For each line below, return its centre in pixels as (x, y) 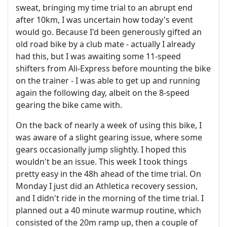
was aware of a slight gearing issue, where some (109, 137)
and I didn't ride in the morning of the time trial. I (110, 198)
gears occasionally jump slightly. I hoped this (101, 149)
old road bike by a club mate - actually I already (105, 44)
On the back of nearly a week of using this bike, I (109, 125)
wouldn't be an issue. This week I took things (102, 161)
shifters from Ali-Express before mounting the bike (113, 68)
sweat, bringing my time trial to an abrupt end (104, 7)
